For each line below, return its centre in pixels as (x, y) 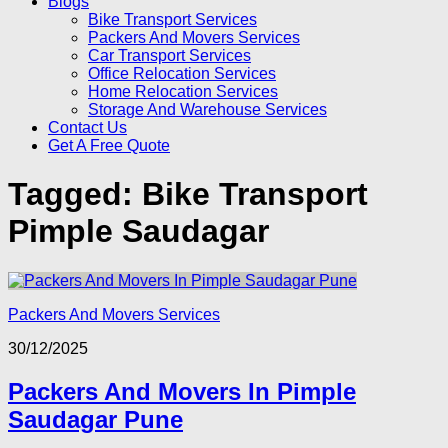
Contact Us (87, 127)
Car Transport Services (169, 55)
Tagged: (75, 194)
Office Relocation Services (182, 73)
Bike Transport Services (172, 19)
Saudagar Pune (95, 419)
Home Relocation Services (183, 91)
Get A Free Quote (109, 145)
